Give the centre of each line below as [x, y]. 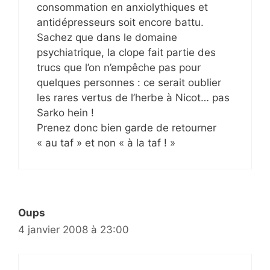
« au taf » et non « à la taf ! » [106, 143]
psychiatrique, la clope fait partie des [126, 52]
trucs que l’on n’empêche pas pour [119, 67]
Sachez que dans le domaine [107, 37]
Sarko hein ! [65, 112]
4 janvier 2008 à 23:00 [74, 229]
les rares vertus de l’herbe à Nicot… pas [133, 97]
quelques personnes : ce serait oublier [129, 82]
